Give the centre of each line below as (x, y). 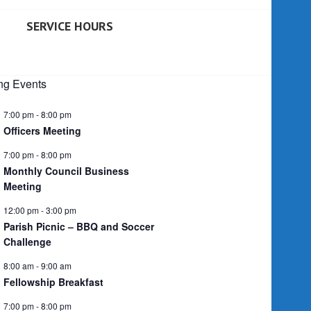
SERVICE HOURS (70, 26)
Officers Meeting (42, 130)
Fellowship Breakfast (53, 281)
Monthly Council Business (66, 170)
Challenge (27, 241)
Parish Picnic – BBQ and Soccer (79, 226)
